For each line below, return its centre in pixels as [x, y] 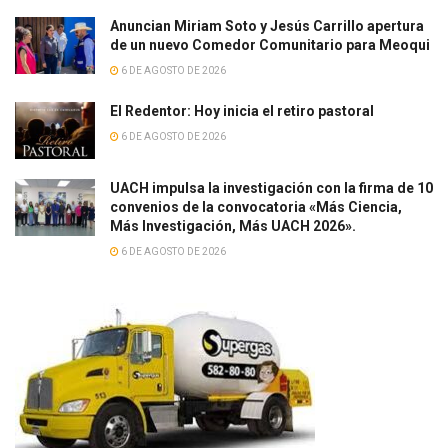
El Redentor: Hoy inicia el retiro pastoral [242, 110]
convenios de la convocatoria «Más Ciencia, [256, 207]
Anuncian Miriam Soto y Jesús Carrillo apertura [267, 25]
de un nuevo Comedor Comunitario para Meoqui [270, 44]
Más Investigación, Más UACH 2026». [233, 226]
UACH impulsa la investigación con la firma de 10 [271, 188]
